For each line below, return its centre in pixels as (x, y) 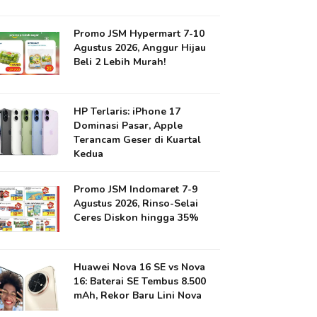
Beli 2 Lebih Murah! (120, 62)
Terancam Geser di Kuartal (138, 140)
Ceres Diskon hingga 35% (137, 218)
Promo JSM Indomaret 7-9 (136, 189)
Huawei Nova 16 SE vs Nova (140, 267)
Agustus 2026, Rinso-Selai (136, 203)
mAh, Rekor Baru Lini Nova (138, 295)
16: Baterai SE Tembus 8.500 (140, 281)
